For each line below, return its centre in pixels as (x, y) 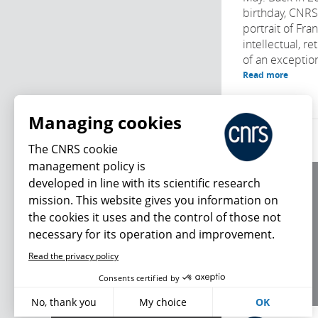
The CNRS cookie (73, 149)
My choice (163, 302)
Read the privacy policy (73, 256)
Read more (265, 75)
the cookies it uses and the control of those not (155, 217)
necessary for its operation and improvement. (152, 234)
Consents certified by (139, 278)
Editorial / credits (277, 209)
